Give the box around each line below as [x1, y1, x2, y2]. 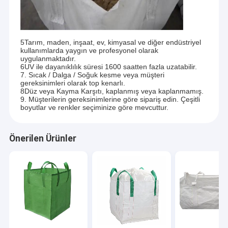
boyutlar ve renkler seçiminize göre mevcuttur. [20, 103, 168, 112]
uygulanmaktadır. [20, 54, 76, 63]
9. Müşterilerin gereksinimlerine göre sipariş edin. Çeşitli [20, 95, 200, 104]
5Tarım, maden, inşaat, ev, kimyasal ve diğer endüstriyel [20, 38, 201, 47]
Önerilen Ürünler [9, 133, 76, 144]
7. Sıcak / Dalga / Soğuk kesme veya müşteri [20, 71, 164, 79]
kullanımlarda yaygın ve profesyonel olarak [20, 46, 158, 55]
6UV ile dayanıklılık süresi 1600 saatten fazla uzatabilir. [20, 63, 197, 71]
